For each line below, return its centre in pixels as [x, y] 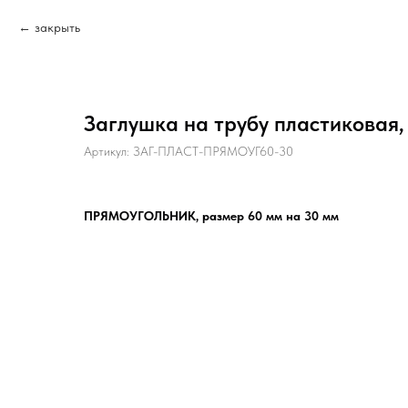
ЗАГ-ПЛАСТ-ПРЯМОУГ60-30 [213, 151]
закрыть [57, 27]
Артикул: [108, 151]
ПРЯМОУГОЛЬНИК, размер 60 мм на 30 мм [213, 216]
